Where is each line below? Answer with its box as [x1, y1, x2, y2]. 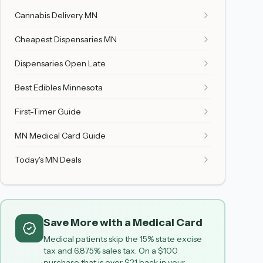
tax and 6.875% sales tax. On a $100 [43, 245, 178, 256]
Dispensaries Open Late [15, 58, 106, 69]
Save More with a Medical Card [43, 216, 203, 229]
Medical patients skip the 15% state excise [43, 234, 202, 244]
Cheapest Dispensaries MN [15, 34, 117, 45]
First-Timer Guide [15, 106, 81, 117]
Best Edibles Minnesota [15, 82, 103, 93]
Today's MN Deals [15, 154, 81, 165]
